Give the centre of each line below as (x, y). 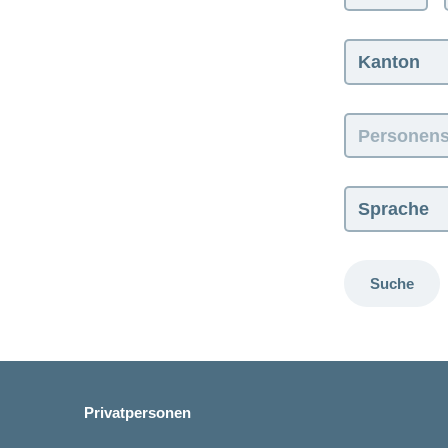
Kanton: (370, 47)
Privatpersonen (137, 412)
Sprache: (373, 194)
